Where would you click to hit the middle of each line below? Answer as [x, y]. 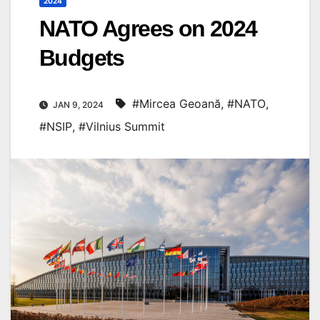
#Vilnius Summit [122, 126]
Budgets [82, 57]
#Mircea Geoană [176, 103]
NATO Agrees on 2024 [148, 28]
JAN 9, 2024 [78, 104]
